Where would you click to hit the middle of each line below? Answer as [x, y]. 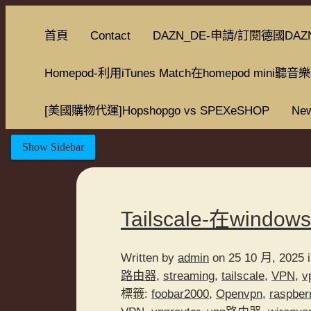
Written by [149, 257]
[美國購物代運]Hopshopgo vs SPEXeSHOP [157, 110]
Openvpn [239, 293]
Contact [110, 35]
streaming [189, 275]
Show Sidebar [53, 146]
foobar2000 [180, 293]
